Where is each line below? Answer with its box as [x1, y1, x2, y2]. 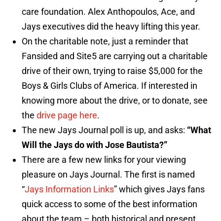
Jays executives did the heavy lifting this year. [22, 21, 200, 32]
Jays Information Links [25, 184, 114, 195]
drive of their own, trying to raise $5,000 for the [22, 66, 203, 76]
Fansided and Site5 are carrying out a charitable [22, 51, 208, 62]
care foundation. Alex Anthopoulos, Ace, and [22, 6, 195, 17]
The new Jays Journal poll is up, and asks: [22, 125, 185, 136]
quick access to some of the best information [22, 199, 197, 210]
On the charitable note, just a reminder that [22, 36, 188, 47]
